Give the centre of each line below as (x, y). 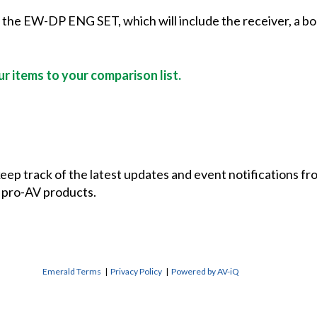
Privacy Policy (136, 272)
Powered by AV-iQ (205, 272)
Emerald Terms (72, 272)
